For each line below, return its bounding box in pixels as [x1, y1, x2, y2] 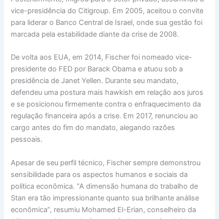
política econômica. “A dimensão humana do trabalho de [11, 181, 198, 191]
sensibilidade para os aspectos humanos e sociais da [11, 170, 188, 179]
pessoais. [11, 135, 43, 144]
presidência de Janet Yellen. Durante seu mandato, [11, 76, 179, 86]
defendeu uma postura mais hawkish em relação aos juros [11, 88, 204, 97]
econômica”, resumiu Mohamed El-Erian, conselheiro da [11, 205, 197, 214]
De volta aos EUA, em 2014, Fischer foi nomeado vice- [11, 53, 193, 62]
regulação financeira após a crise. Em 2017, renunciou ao [11, 111, 198, 121]
